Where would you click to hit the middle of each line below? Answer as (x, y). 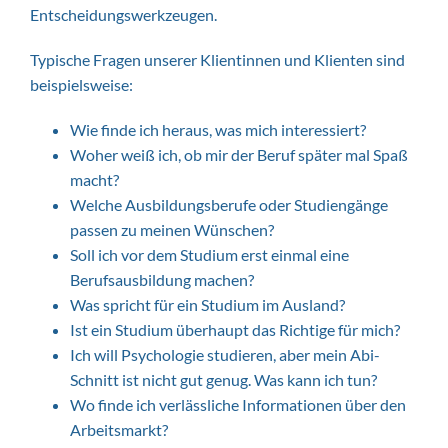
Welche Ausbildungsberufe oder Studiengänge (229, 204)
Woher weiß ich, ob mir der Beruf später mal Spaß (239, 154)
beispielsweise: (81, 84)
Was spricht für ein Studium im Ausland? (207, 304)
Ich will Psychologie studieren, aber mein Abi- (225, 354)
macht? (94, 179)
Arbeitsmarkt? (119, 429)
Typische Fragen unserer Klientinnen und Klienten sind (217, 59)
